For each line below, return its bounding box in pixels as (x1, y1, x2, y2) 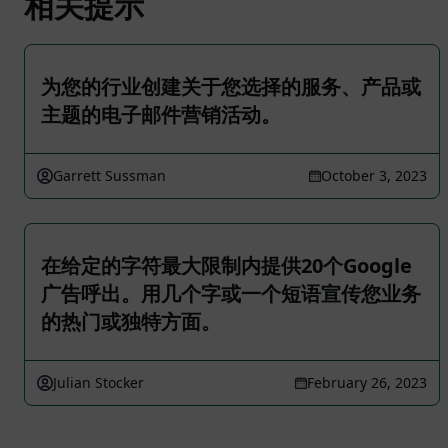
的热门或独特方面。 (41, 308, 221, 335)
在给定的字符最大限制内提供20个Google (41, 252, 412, 279)
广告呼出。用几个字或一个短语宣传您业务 (41, 280, 421, 307)
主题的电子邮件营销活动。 (41, 101, 281, 128)
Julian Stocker (53, 373, 144, 392)
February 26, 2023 (307, 373, 427, 392)
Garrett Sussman (53, 166, 166, 185)
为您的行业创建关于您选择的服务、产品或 (41, 73, 421, 100)
